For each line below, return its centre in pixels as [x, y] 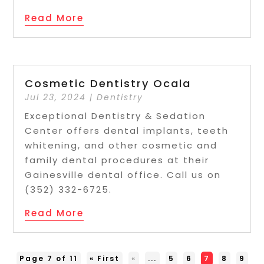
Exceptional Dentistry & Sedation [115, 116]
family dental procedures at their [117, 160]
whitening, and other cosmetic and [121, 146]
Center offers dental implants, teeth [127, 131]
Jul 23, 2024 [56, 98]
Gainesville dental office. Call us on [123, 175]
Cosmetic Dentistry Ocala [108, 84]
